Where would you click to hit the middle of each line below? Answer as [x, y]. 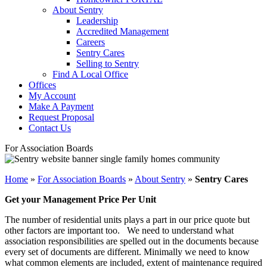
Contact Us [50, 128]
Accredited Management [122, 31]
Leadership [97, 21]
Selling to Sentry [108, 63]
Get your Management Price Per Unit [80, 199]
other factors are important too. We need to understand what [119, 230]
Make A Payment [61, 106]
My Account [52, 96]
